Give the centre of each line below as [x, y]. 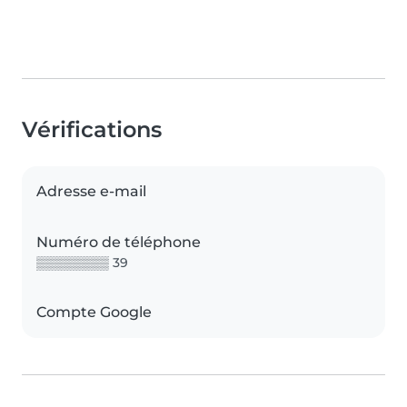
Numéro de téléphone [119, 243]
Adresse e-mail [91, 192]
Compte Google [94, 313]
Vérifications [92, 130]
